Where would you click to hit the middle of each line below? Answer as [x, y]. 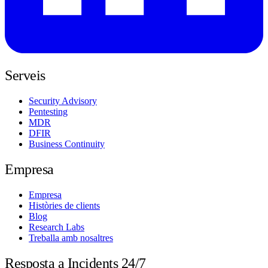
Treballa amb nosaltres [71, 237]
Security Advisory [63, 100]
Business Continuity [67, 144]
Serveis [25, 75]
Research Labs [57, 227]
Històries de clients [64, 205]
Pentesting [48, 111]
